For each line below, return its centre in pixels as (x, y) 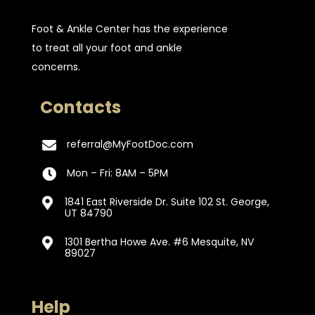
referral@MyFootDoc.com (130, 144)
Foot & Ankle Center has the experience (129, 29)
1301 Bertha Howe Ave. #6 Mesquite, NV (159, 242)
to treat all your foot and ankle (107, 48)
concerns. (56, 67)
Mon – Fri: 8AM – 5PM (117, 173)
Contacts (80, 107)
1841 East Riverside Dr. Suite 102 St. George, (167, 202)
